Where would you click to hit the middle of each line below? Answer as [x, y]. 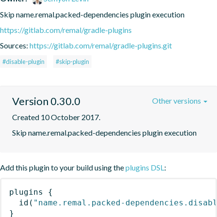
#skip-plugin [72, 61]
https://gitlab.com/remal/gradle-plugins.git [101, 45]
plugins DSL [145, 167]
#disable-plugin [23, 61]
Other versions [177, 100]
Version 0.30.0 [46, 101]
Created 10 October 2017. [56, 117]
